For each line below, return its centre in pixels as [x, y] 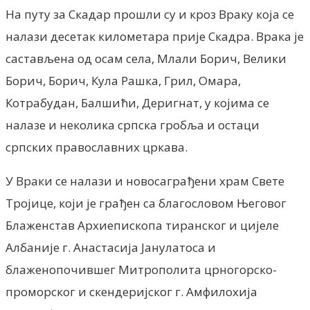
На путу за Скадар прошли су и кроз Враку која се [150, 14]
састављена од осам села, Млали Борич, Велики [146, 58]
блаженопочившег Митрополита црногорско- [141, 269]
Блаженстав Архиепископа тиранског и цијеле [142, 225]
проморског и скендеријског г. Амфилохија [131, 291]
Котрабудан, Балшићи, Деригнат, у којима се [137, 102]
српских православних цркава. [97, 147]
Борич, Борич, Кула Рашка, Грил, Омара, [123, 80]
